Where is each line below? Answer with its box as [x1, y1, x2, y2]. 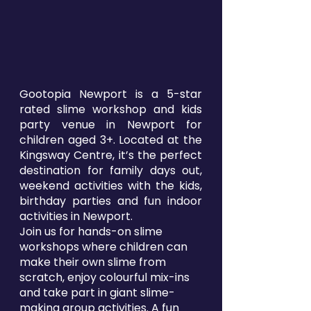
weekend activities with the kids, [19, 178, 202, 194]
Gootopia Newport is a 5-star [19, 86, 202, 103]
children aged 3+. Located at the [19, 132, 202, 149]
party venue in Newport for [19, 117, 202, 133]
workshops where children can [19, 239, 187, 255]
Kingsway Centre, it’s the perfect [19, 147, 202, 164]
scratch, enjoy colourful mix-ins [19, 269, 190, 286]
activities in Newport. [19, 208, 133, 225]
